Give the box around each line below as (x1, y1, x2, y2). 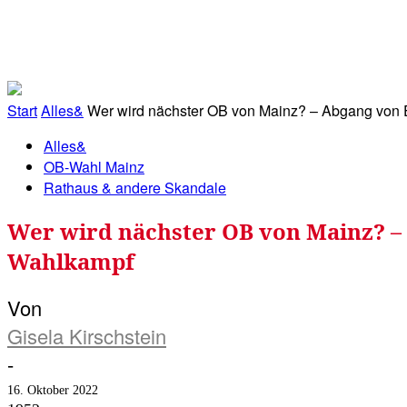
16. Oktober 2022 (7, 383, 98, 398)
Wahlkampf (7, 245, 134, 276)
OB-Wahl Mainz (44, 155, 144, 177)
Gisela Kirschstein (7, 322, 166, 351)
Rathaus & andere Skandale (44, 176, 226, 198)
